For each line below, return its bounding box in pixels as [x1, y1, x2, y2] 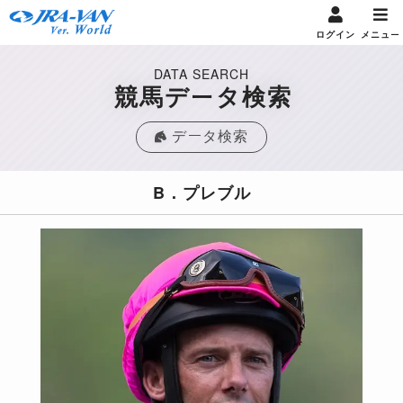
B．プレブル [152, 181, 251, 204]
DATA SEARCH [154, 65, 249, 83]
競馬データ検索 [113, 79, 292, 112]
